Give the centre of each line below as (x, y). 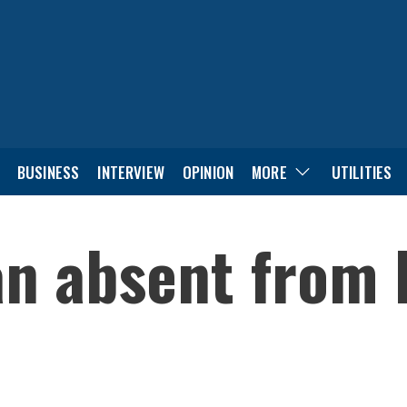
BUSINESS (48, 172)
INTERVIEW (131, 172)
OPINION (208, 172)
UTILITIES (362, 172)
